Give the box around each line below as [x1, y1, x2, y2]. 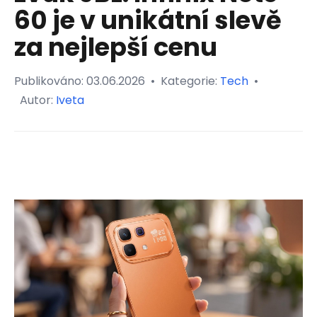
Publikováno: [14, 73, 86, 89]
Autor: [20, 92, 56, 108]
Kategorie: [161, 73, 220, 89]
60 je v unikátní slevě [14, 3, 282, 38]
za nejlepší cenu [14, 30, 217, 64]
